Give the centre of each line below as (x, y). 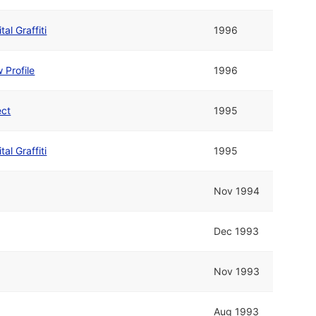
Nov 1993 (237, 272)
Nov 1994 (237, 191)
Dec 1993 (237, 231)
